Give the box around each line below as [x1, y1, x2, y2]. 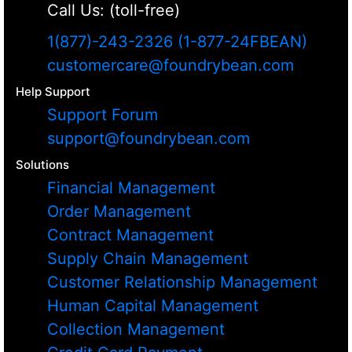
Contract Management [47, 225, 214, 245]
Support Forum [47, 105, 158, 125]
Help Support [16, 84, 90, 100]
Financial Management [47, 178, 215, 198]
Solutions [16, 157, 69, 173]
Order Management [47, 202, 191, 222]
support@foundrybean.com [47, 129, 250, 148]
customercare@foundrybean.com [47, 56, 294, 75]
